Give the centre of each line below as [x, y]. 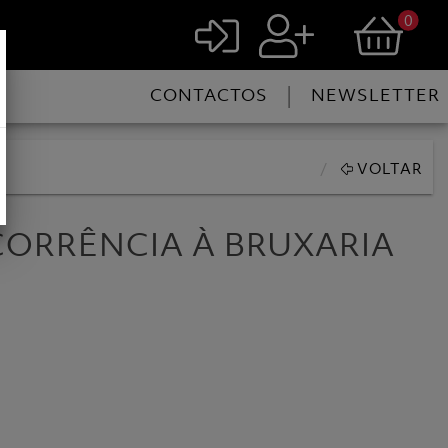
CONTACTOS [209, 95]
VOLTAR [388, 168]
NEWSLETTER [375, 95]
